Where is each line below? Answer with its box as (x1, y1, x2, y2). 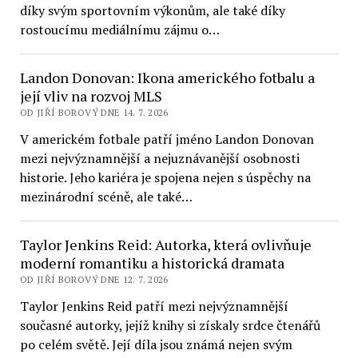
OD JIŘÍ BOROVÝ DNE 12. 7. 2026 (19, 273, 169, 285)
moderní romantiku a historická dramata (19, 253, 284, 272)
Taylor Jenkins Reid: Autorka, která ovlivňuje (19, 235, 312, 254)
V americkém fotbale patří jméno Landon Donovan (19, 130, 314, 148)
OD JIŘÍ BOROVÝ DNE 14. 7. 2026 (19, 106, 169, 118)
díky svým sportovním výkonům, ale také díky (19, 2, 285, 19)
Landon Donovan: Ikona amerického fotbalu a (19, 68, 315, 87)
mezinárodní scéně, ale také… (19, 188, 193, 205)
